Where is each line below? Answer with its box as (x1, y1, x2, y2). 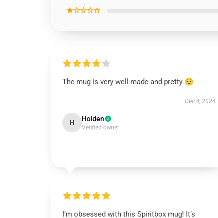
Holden (82, 115, 104, 123)
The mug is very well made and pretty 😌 (62, 77, 194, 86)
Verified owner (82, 124, 119, 131)
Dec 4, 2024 (184, 98, 216, 105)
